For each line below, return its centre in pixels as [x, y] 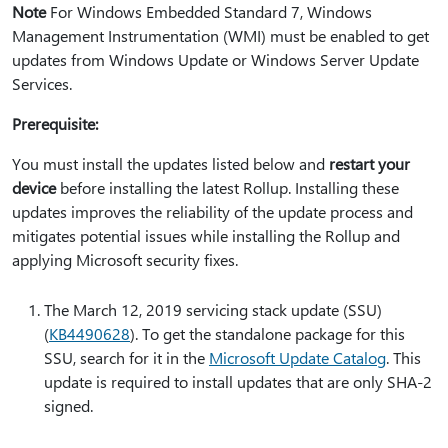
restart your [369, 163]
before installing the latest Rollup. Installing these [227, 187]
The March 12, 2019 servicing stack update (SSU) [213, 309]
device [34, 187]
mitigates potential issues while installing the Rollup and [206, 235]
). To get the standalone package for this [267, 333]
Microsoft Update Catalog [297, 357]
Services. [42, 83]
